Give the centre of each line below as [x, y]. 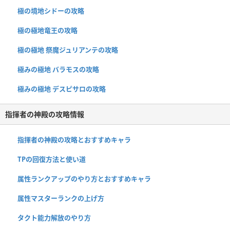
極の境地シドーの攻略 [51, 11]
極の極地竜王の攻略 [47, 30]
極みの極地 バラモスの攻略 [58, 69]
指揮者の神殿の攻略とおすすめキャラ [74, 139]
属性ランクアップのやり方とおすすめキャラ [84, 178]
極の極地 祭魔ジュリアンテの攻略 [68, 50]
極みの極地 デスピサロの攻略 [62, 89]
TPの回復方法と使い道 [52, 159]
